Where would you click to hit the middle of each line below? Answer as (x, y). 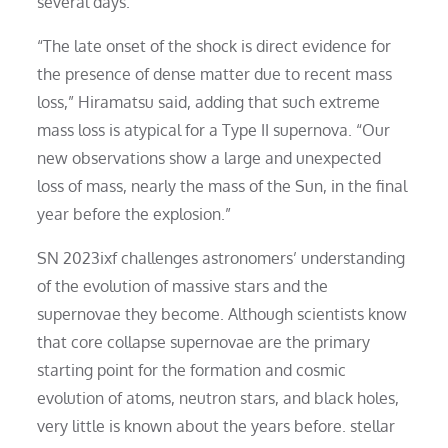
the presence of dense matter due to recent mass (215, 73)
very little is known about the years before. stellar (216, 425)
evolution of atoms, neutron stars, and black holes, (218, 397)
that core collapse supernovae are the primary (204, 341)
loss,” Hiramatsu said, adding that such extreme (209, 101)
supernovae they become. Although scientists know (222, 313)
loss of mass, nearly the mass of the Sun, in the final (222, 185)
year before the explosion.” (134, 213)
